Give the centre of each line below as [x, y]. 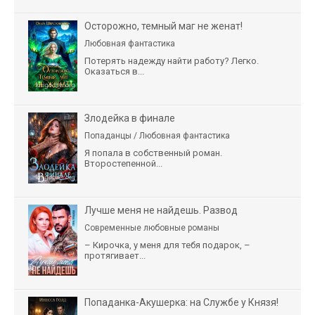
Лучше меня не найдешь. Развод [161, 210]
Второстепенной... [123, 163]
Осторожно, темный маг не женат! [163, 26]
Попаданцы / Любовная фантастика [157, 135]
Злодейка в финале [130, 118]
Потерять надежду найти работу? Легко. [172, 60]
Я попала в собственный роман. [153, 153]
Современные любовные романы [152, 227]
